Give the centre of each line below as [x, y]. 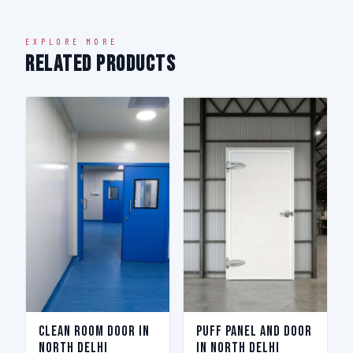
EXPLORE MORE [72, 41]
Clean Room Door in [94, 331]
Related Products [100, 64]
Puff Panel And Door [254, 331]
